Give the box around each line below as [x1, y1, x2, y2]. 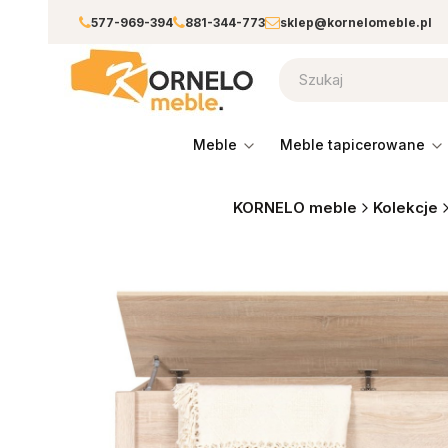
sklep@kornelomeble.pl [280, 14, 432, 30]
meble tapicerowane [292, 136, 425, 153]
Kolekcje [372, 198, 438, 217]
